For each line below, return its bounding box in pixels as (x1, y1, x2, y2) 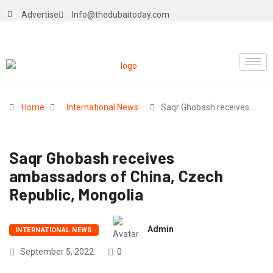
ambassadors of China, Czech (9, 166, 224, 186)
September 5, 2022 (18, 247, 94, 257)
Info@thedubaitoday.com (72, 10, 169, 19)
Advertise (21, 10, 58, 19)
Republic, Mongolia (9, 185, 144, 204)
